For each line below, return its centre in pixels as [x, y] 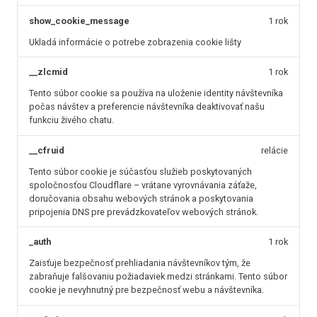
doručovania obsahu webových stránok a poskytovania [141, 198]
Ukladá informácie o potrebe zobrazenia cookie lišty [135, 42]
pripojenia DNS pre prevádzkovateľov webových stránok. [144, 212]
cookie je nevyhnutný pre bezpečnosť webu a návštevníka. [146, 290]
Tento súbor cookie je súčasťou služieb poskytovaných [140, 171]
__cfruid [47, 150]
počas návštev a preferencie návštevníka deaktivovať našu [147, 107]
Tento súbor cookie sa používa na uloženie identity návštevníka [156, 93]
